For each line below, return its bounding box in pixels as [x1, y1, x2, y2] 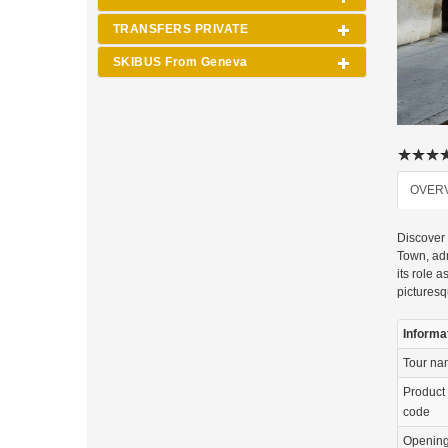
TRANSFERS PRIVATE [113, 22, 249, 36]
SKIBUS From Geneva [113, 55, 248, 69]
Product [403, 385, 445, 400]
